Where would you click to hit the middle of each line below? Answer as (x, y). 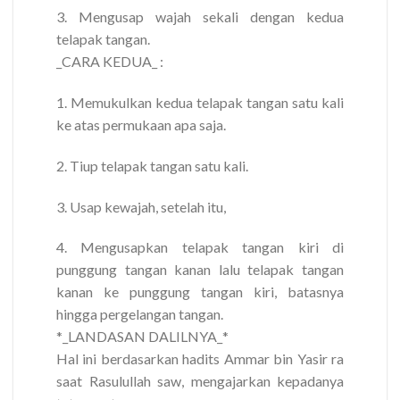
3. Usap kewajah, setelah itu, (141, 206)
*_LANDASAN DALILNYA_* (142, 337)
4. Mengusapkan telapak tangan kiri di (200, 247)
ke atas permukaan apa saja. (141, 124)
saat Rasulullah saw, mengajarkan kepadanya (200, 381)
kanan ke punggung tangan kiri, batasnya (200, 292)
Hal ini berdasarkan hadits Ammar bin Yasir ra (200, 359)
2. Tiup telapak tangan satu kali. (152, 165)
